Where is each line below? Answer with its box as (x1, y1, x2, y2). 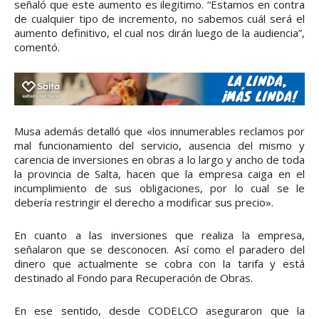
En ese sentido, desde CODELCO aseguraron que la (14, 303, 305, 318)
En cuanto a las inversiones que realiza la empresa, (14, 227, 305, 242)
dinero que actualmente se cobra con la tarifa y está (14, 256, 305, 271)
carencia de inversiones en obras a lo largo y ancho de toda (14, 152, 305, 167)
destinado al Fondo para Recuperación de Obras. (14, 270, 253, 285)
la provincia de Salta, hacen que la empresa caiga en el (14, 166, 305, 181)
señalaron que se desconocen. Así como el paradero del (14, 241, 305, 256)
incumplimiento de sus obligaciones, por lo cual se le (14, 180, 305, 195)
